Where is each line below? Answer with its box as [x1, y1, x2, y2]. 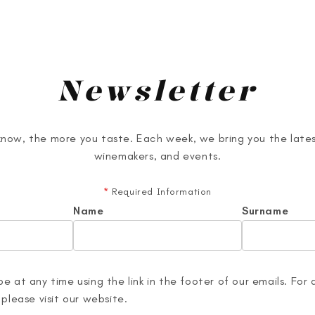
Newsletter [58, 71, 257, 110]
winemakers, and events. [94, 149, 221, 163]
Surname [242, 205, 289, 218]
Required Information [108, 186, 212, 198]
